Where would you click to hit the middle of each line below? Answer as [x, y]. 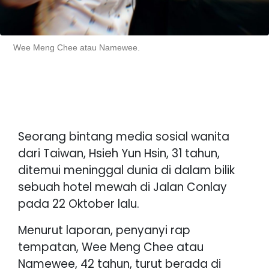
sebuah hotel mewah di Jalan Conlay [122, 187]
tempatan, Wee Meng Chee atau [111, 247]
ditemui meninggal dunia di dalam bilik [126, 170]
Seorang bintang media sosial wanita [124, 136]
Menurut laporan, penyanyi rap [104, 230]
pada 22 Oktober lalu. [79, 204]
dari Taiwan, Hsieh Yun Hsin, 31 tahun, [119, 153]
